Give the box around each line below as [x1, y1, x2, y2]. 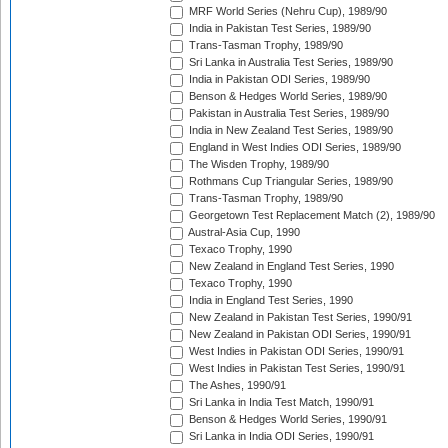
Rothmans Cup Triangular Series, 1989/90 [186, 175, 393, 188]
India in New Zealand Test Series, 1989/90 [186, 124, 393, 137]
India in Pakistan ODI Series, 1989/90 [186, 73, 370, 86]
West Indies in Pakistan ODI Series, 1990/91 [186, 345, 404, 358]
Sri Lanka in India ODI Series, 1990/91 [186, 430, 374, 443]
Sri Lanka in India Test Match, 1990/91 [186, 396, 374, 409]
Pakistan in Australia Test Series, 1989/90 [186, 107, 389, 120]
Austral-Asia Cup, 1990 [186, 226, 300, 239]
